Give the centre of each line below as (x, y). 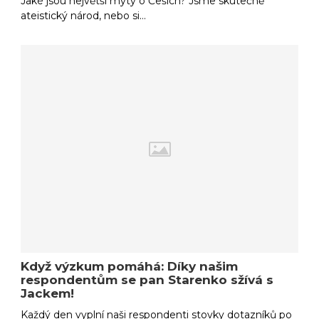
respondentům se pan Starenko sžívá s (147, 280)
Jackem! (48, 294)
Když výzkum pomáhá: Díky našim (130, 267)
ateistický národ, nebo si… (84, 16)
